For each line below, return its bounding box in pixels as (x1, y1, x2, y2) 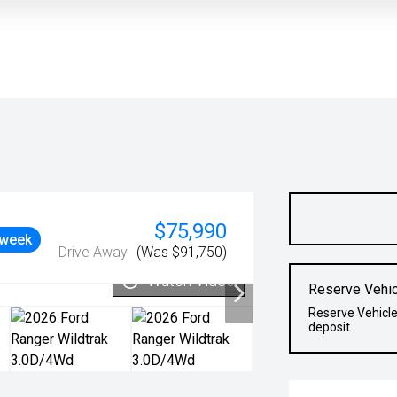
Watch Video (147, 271, 236, 290)
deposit (308, 320, 351, 334)
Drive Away (58, 244, 128, 261)
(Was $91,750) (136, 244, 228, 261)
